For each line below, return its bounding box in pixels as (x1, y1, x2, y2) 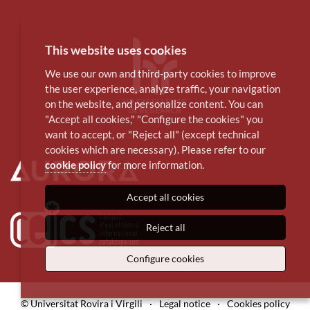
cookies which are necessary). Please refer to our (45, 143, 266, 156)
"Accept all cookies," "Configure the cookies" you (45, 113, 263, 125)
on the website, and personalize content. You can (45, 98, 263, 110)
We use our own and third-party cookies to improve (45, 67, 276, 80)
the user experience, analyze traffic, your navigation (45, 82, 280, 95)
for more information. (106, 158, 204, 171)
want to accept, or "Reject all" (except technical (45, 128, 259, 140)
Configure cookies (127, 253, 204, 264)
